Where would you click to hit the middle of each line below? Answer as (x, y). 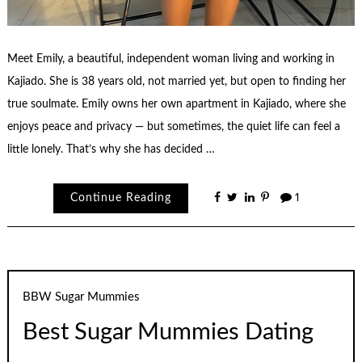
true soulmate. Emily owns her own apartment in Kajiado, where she (176, 104)
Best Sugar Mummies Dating (168, 333)
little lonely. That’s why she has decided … (111, 149)
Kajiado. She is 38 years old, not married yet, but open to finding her (176, 81)
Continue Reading (121, 198)
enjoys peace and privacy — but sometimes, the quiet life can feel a (173, 126)
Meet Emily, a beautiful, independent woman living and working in (170, 59)
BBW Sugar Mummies (82, 297)
